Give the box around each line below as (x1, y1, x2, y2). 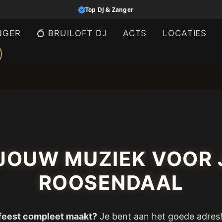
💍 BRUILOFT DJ (36, 28, 107, 38)
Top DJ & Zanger (85, 5, 134, 14)
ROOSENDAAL (38, 170, 184, 195)
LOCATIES (163, 28, 207, 38)
